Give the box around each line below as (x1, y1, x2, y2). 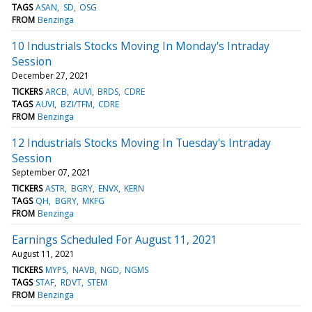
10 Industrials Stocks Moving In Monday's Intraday (12, 38, 270, 54)
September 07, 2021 (12, 166, 91, 178)
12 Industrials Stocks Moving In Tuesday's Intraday (12, 134, 271, 150)
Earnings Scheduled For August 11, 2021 (12, 231, 217, 247)
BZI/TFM (60, 97, 93, 110)
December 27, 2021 (12, 69, 89, 81)
